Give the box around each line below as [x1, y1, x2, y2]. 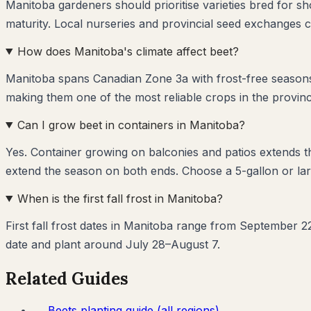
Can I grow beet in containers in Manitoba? [17, 117, 245, 132]
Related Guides [6, 267, 128, 289]
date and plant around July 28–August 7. [6, 237, 220, 251]
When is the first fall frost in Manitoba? [17, 191, 223, 205]
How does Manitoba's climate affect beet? [17, 44, 239, 58]
